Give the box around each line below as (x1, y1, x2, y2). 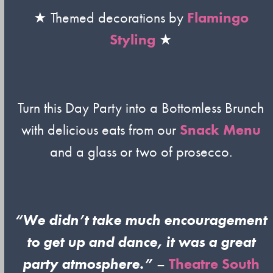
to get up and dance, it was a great (26, 232, 255, 251)
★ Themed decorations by (33, 8, 187, 27)
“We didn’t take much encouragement (15, 210, 268, 229)
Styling (109, 30, 155, 49)
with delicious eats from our (21, 120, 180, 139)
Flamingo (186, 8, 249, 27)
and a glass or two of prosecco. (49, 142, 232, 161)
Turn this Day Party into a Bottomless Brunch (18, 98, 264, 117)
